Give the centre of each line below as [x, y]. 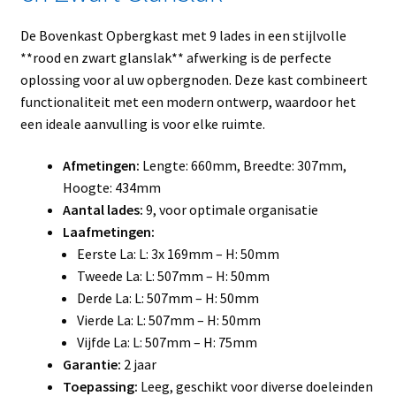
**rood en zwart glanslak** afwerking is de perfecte [175, 57]
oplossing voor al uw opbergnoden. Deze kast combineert [194, 79]
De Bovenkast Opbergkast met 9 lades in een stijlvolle [183, 35]
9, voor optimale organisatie [230, 210]
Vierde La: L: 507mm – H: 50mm [168, 320]
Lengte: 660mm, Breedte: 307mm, [243, 166]
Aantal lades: [103, 210]
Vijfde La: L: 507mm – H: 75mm [167, 343]
